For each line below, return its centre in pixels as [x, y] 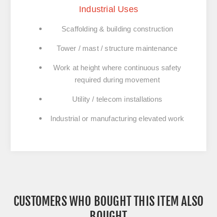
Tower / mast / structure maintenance [117, 48]
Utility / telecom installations [117, 99]
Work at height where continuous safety [117, 68]
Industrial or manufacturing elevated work [117, 119]
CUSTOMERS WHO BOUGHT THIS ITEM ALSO [108, 201]
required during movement [117, 80]
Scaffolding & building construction [117, 29]
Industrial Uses [108, 9]
